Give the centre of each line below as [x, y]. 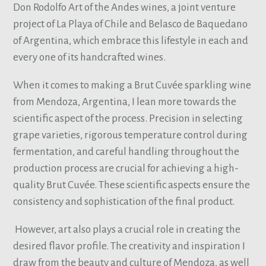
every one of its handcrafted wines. [92, 57]
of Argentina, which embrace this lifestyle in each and [131, 40]
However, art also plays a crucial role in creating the [127, 230]
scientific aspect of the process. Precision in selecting [128, 119]
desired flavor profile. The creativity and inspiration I [129, 246]
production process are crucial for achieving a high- [126, 169]
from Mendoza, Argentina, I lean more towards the [125, 102]
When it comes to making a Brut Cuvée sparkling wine [132, 85]
